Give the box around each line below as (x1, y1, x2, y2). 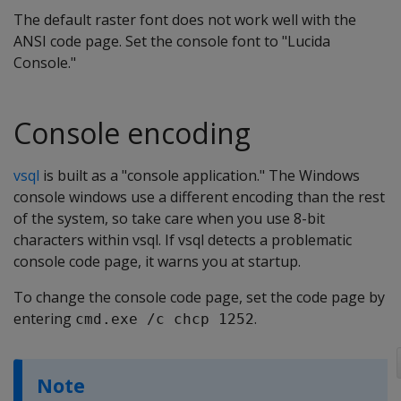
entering (13, 309, 75, 328)
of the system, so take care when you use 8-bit (13, 209, 325, 228)
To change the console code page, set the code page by (13, 287, 385, 307)
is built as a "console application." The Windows (39, 166, 360, 185)
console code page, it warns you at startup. (13, 252, 301, 271)
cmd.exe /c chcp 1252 (75, 311, 254, 328)
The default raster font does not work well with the (13, 10, 356, 30)
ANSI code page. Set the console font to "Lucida (13, 31, 330, 51)
